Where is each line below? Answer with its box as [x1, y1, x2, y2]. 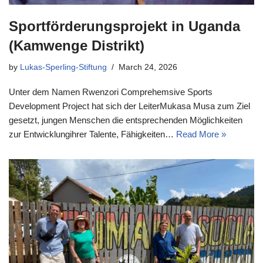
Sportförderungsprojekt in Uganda [9, 18, 240, 34]
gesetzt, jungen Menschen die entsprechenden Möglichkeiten [9, 114, 242, 125]
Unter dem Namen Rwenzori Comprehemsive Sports [9, 86, 213, 97]
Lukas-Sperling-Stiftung [20, 62, 107, 72]
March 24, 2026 [119, 62, 177, 72]
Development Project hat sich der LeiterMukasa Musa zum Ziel [9, 100, 250, 111]
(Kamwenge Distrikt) [9, 37, 144, 53]
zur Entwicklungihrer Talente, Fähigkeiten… [9, 129, 176, 139]
